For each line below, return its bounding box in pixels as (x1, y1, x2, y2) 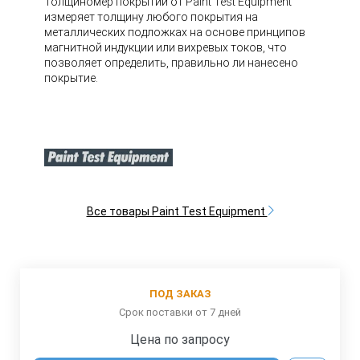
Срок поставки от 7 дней (119, 306, 241, 318)
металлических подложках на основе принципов (44, 26, 305, 39)
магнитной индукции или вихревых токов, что (44, 41, 287, 54)
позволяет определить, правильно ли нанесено (44, 56, 298, 69)
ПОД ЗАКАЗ (149, 288, 211, 300)
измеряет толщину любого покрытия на (44, 10, 258, 23)
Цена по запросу (130, 332, 230, 347)
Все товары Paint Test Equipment (86, 205, 268, 218)
